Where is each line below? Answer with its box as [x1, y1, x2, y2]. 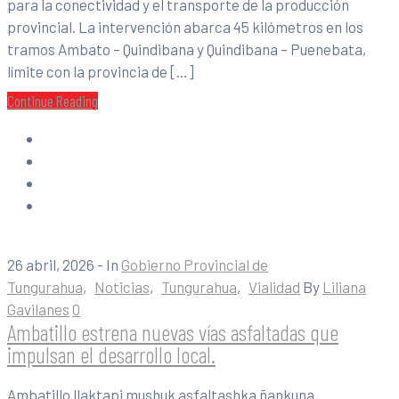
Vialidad [248, 278, 300, 297]
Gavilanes [7, 300, 69, 319]
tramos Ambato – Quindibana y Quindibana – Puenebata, [7, 40, 366, 59]
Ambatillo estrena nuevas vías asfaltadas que [7, 318, 338, 346]
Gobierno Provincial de [121, 256, 268, 274]
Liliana [322, 278, 366, 297]
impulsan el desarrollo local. [7, 340, 216, 369]
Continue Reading [7, 92, 98, 110]
